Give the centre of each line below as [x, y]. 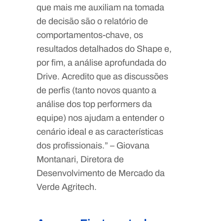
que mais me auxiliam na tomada [100, 7]
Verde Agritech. [67, 187]
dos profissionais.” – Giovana [93, 145]
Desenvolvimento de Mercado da [101, 173]
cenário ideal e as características [100, 131]
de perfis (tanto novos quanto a [96, 90]
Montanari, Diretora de [80, 159]
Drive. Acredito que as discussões [102, 76]
